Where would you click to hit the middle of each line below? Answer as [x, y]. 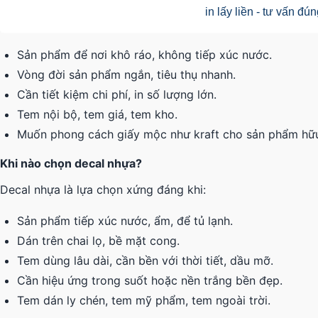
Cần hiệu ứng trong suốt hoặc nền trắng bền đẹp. [150, 281]
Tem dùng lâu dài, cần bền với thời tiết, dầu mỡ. [145, 261]
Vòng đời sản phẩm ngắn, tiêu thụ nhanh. [126, 75]
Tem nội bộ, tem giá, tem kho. [97, 115]
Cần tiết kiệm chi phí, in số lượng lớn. [117, 95]
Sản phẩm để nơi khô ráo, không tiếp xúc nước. [144, 55]
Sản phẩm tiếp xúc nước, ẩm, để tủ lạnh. [125, 221]
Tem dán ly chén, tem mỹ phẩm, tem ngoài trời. [144, 301]
